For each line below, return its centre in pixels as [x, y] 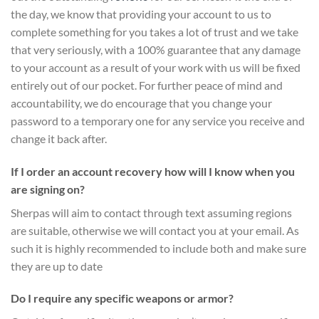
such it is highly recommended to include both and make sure [158, 248]
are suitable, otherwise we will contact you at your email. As [155, 230]
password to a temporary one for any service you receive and [158, 120]
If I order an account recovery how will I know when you [153, 171]
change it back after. [59, 138]
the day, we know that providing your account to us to [141, 14]
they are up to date [57, 266]
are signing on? [48, 189]
